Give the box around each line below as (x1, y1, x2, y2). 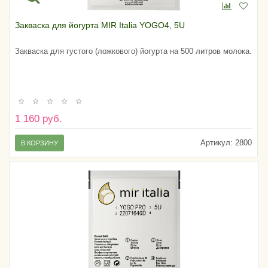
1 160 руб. (15, 112, 62, 124)
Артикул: (200, 138, 233, 147)
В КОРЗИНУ (21, 139, 58, 147)
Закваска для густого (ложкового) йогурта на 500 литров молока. (15, 47, 252, 56)
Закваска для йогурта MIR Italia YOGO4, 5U (15, 20, 185, 31)
